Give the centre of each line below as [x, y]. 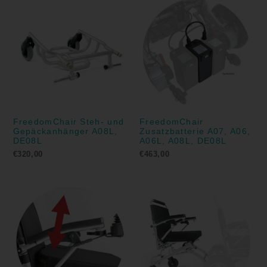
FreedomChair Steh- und [69, 121]
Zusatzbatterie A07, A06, [195, 131]
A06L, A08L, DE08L [183, 140]
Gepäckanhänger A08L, [65, 131]
